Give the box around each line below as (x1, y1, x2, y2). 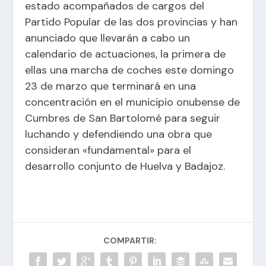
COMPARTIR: (103, 235, 157, 246)
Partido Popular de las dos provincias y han (25, 14, 238, 29)
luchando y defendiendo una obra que (25, 126, 213, 141)
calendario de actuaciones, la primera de (25, 46, 226, 61)
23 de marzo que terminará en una (25, 78, 197, 93)
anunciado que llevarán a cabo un (25, 30, 191, 45)
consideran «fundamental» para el (25, 142, 192, 157)
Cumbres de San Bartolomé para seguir (25, 110, 221, 125)
